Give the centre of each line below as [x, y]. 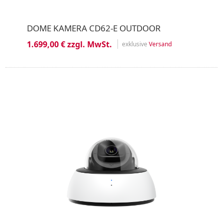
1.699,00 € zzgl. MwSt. [69, 44]
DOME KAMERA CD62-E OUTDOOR [94, 28]
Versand [160, 44]
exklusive [135, 44]
